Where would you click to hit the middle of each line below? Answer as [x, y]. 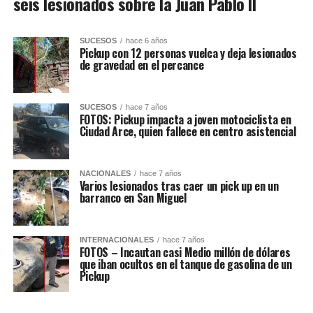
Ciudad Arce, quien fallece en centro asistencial [188, 131]
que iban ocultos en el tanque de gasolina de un [185, 264]
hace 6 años [146, 40]
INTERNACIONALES [116, 239]
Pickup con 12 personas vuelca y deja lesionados [188, 53]
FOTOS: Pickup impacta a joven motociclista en [185, 119]
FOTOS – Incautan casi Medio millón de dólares [185, 252]
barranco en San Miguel [133, 197]
